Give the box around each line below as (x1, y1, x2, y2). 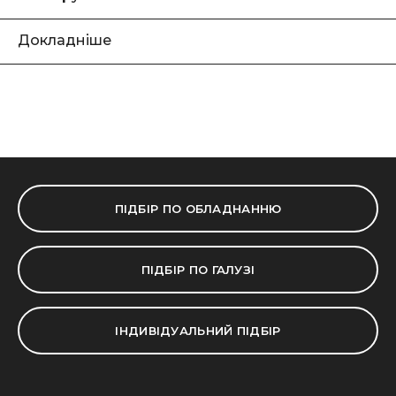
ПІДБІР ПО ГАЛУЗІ (141, 263, 255, 277)
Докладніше (18, 32, 111, 49)
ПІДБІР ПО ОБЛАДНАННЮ (114, 202, 282, 216)
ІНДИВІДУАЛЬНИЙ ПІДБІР (115, 324, 281, 338)
